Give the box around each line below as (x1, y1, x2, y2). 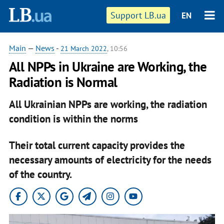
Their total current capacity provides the (8, 138, 185, 152)
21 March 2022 (60, 44, 107, 53)
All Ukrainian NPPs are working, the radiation (8, 97, 207, 111)
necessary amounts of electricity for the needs (8, 152, 211, 166)
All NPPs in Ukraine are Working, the (8, 58, 207, 75)
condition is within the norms (8, 111, 138, 125)
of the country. (8, 167, 72, 181)
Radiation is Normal (8, 73, 117, 90)
